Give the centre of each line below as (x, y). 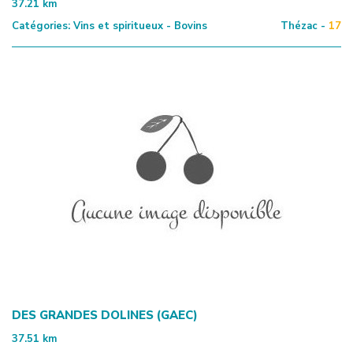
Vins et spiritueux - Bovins (139, 26)
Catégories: (41, 26)
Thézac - (303, 26)
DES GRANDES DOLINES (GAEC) (105, 315)
